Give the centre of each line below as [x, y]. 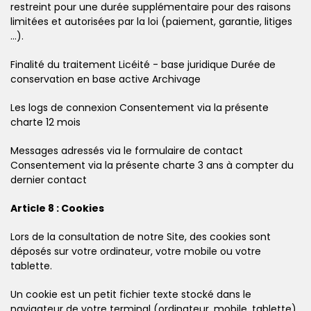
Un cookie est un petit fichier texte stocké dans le [131, 294]
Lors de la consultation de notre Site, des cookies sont [141, 236]
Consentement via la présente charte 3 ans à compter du [152, 165]
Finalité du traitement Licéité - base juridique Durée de [143, 64]
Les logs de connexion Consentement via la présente [140, 107]
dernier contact [49, 179]
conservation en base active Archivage [106, 79]
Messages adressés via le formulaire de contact [127, 150]
